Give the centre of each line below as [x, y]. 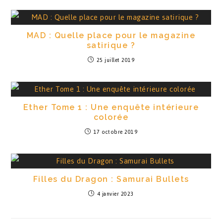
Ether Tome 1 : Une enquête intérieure [111, 107]
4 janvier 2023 [115, 194]
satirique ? [111, 45]
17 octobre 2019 [115, 132]
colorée [111, 117]
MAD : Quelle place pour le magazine [111, 35]
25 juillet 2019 [115, 60]
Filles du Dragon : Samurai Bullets [111, 179]
